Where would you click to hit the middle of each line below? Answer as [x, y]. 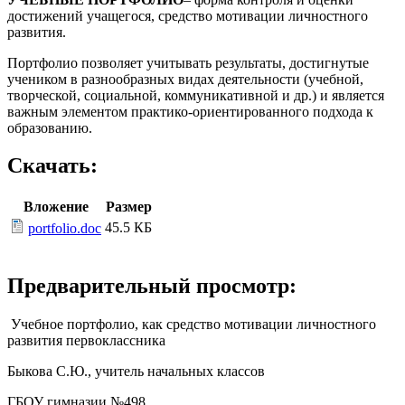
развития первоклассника [86, 341]
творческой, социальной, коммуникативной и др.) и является [196, 95]
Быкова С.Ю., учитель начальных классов [136, 372]
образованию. [50, 127]
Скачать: [52, 166]
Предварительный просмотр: [152, 286]
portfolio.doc [65, 229]
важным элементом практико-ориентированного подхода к [190, 111]
